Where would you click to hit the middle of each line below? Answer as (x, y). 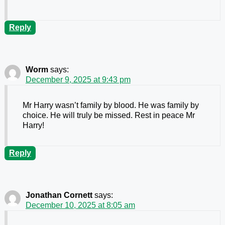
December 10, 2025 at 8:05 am (80, 205)
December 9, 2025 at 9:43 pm (78, 80)
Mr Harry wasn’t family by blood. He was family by (110, 105)
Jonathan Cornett (59, 195)
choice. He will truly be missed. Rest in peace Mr (108, 116)
